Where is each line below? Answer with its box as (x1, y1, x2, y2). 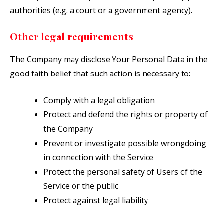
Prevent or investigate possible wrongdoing (43, 138, 206, 149)
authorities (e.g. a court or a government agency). (10, 5, 192, 16)
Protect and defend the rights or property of (43, 109, 208, 120)
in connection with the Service (43, 152, 153, 163)
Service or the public (43, 181, 118, 192)
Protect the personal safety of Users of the (43, 166, 202, 178)
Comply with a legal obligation (43, 95, 155, 106)
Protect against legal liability (43, 195, 148, 206)
